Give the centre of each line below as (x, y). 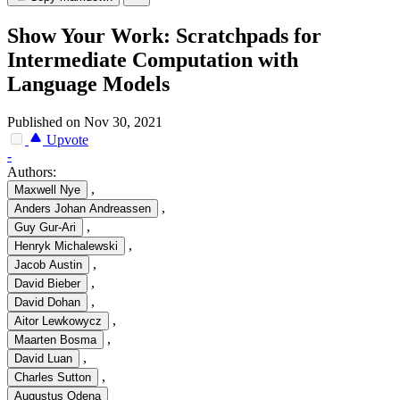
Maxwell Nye (47, 190)
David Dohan (47, 303)
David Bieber (47, 284)
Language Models (88, 84)
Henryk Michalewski (66, 246)
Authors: (32, 172)
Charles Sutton (53, 378)
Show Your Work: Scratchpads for (164, 36)
